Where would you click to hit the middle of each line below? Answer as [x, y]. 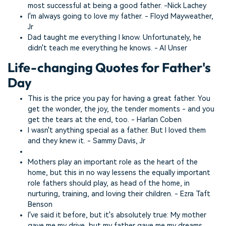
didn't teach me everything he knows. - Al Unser [107, 48]
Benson [40, 204]
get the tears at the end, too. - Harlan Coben [105, 120]
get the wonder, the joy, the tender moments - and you [121, 109]
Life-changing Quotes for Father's [109, 67]
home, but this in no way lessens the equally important [119, 173]
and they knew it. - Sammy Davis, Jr [87, 141]
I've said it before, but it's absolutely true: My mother [117, 215]
